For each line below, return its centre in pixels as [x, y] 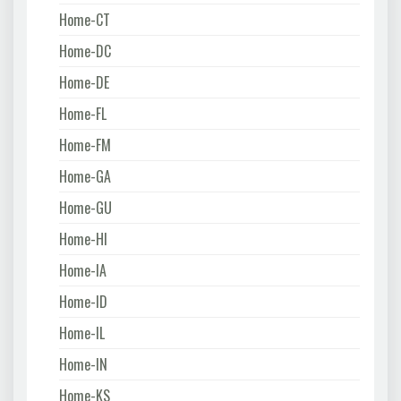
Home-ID [83, 301]
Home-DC [85, 51]
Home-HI [83, 239]
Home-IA [83, 270]
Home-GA [85, 176]
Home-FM [85, 145]
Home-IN [83, 364]
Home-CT [85, 19]
